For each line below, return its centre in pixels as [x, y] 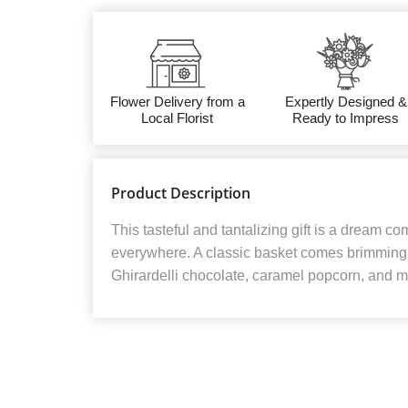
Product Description [181, 193]
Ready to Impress [346, 117]
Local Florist [177, 117]
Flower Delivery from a [177, 101]
